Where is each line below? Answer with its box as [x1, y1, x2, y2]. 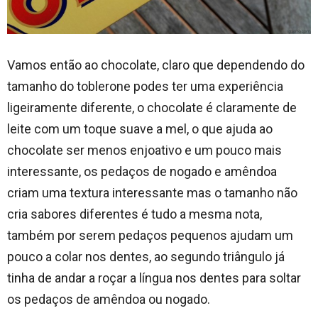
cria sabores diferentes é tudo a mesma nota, [7, 206, 262, 221]
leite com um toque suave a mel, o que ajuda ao [7, 121, 273, 136]
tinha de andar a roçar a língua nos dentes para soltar [7, 270, 301, 285]
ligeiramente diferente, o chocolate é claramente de [7, 99, 297, 115]
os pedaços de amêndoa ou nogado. [7, 291, 210, 307]
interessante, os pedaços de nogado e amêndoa [7, 163, 277, 179]
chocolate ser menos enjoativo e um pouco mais [7, 142, 282, 158]
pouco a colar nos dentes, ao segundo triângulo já [7, 248, 285, 264]
